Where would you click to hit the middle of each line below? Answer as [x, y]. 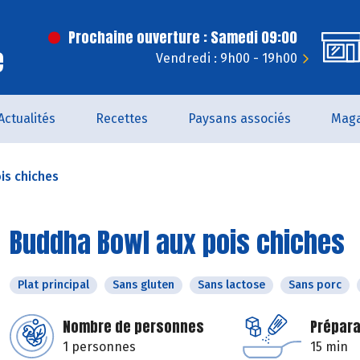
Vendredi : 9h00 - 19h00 [227, 58]
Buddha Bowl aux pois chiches [177, 242]
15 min [329, 347]
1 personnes [99, 347]
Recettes [122, 119]
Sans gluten [143, 285]
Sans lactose [231, 285]
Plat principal [53, 285]
